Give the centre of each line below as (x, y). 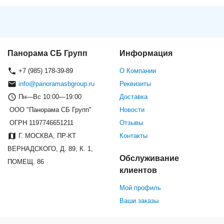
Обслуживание (149, 158)
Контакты (133, 136)
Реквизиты (135, 84)
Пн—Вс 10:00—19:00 (49, 97)
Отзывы (131, 123)
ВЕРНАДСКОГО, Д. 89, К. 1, (50, 149)
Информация (146, 53)
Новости (132, 110)
